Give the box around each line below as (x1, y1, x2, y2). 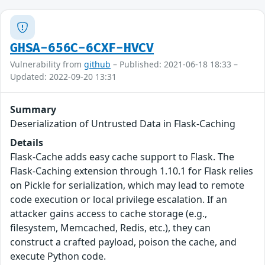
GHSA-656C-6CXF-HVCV (10, 41, 154, 56)
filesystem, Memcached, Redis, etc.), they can (10, 221, 211, 235)
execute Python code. (10, 250, 106, 263)
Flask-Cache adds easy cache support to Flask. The (10, 150, 234, 164)
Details (10, 136, 43, 150)
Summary (10, 103, 56, 117)
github (84, 59, 111, 70)
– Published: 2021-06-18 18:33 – (111, 59, 238, 70)
